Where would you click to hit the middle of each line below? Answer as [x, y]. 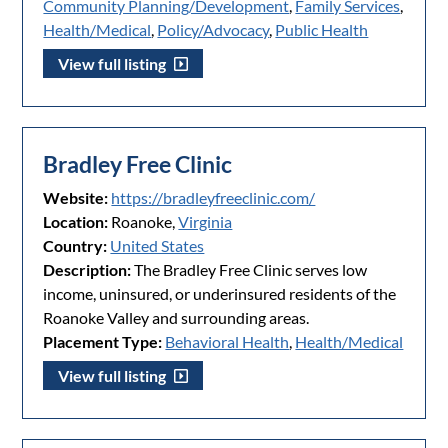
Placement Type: [103, 342]
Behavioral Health [227, 342]
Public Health [322, 30]
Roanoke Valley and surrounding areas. [176, 318]
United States [157, 246]
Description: [87, 270]
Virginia [205, 222]
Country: [75, 246]
